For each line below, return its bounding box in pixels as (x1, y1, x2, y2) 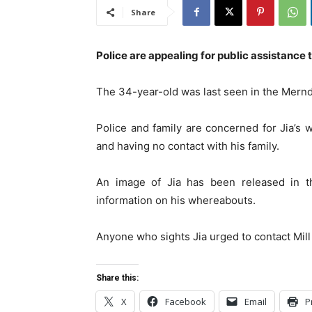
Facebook (165, 295, 206, 309)
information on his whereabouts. (96, 194, 256, 208)
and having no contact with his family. (96, 139, 279, 153)
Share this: (96, 273, 139, 283)
